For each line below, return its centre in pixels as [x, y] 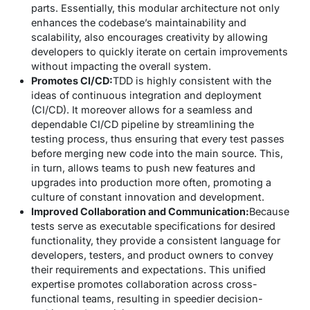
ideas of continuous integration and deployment [146, 95]
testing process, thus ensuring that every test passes [158, 139]
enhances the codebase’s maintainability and [139, 23]
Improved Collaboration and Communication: [140, 212]
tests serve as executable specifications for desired [153, 226]
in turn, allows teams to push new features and [143, 168]
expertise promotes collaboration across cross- [144, 284]
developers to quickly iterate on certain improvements [159, 52]
